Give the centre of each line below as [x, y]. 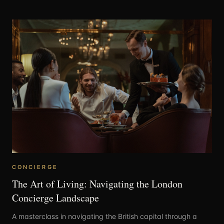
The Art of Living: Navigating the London [97, 183]
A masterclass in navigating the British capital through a [104, 216]
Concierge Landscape [55, 197]
